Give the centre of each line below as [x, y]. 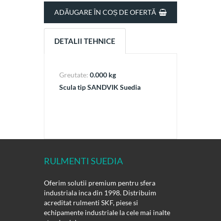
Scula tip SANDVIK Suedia [100, 87]
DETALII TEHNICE [85, 41]
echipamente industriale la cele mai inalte [107, 213]
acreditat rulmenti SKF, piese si [91, 203]
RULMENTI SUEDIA [83, 161]
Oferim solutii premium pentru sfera [100, 183]
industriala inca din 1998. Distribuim [100, 193]
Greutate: [74, 75]
